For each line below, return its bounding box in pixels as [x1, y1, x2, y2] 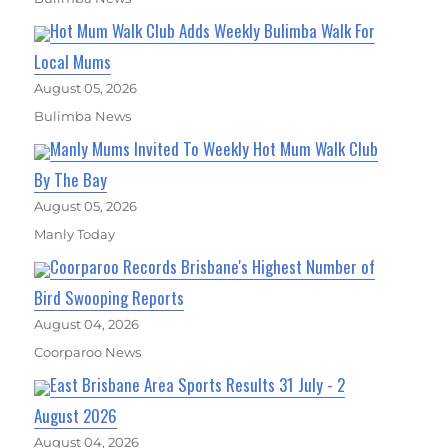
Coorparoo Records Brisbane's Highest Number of [50, 254, 376, 280]
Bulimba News [34, 108, 132, 125]
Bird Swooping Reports [34, 285, 185, 311]
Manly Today [34, 226, 116, 243]
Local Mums [34, 49, 112, 75]
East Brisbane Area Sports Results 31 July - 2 [50, 372, 346, 398]
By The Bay [34, 167, 108, 193]
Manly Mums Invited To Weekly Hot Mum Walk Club [50, 136, 379, 162]
